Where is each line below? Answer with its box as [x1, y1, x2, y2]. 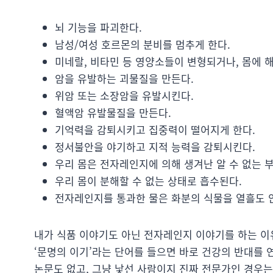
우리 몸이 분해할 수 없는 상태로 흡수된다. [55, 172, 242, 188]
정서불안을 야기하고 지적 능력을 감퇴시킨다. [55, 138, 255, 154]
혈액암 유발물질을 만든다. [55, 104, 171, 120]
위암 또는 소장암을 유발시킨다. [55, 87, 194, 103]
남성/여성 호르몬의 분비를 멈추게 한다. [55, 36, 230, 52]
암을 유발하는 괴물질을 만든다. [55, 70, 194, 86]
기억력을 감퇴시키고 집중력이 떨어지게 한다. [55, 121, 255, 137]
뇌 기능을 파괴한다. [55, 19, 142, 35]
